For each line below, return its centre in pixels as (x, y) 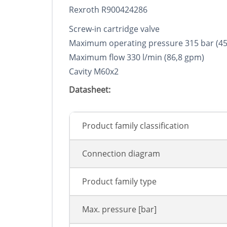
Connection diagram (121, 154)
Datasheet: (90, 90)
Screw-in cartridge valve (114, 29)
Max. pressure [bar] (119, 210)
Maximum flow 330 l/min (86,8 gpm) (137, 58)
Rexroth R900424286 (108, 10)
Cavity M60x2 (94, 72)
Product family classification (136, 126)
